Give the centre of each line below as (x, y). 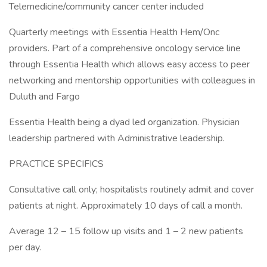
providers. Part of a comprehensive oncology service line (125, 48)
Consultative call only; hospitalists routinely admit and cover (131, 190)
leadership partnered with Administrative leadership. (117, 138)
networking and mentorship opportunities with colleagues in (132, 80)
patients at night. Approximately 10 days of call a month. (126, 206)
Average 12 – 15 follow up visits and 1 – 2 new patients (126, 231)
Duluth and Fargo (44, 97)
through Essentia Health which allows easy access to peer (129, 64)
